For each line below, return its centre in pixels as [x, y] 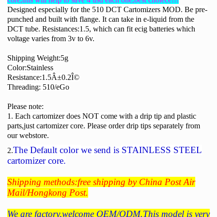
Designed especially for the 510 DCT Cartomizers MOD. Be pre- [107, 10]
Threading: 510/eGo [38, 87]
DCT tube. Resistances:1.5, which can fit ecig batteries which [101, 29]
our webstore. [28, 136]
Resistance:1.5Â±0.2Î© [43, 77]
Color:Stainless [30, 68]
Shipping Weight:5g [38, 58]
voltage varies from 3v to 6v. [51, 39]
